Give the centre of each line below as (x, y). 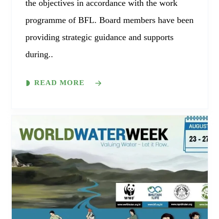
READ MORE (59, 83)
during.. (39, 55)
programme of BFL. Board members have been (109, 20)
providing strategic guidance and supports (99, 37)
